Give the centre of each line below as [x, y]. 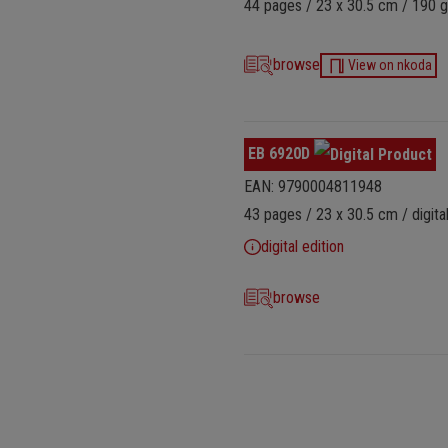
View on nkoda [389, 65]
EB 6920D [281, 153]
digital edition [302, 246]
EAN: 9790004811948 [313, 186]
